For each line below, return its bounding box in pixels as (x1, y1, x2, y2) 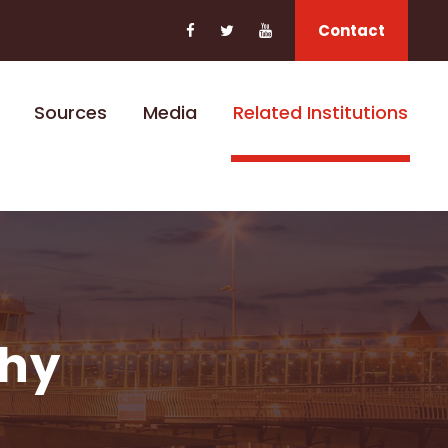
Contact (318, 20, 385, 41)
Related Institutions (233, 100, 408, 125)
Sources (34, 100, 107, 125)
